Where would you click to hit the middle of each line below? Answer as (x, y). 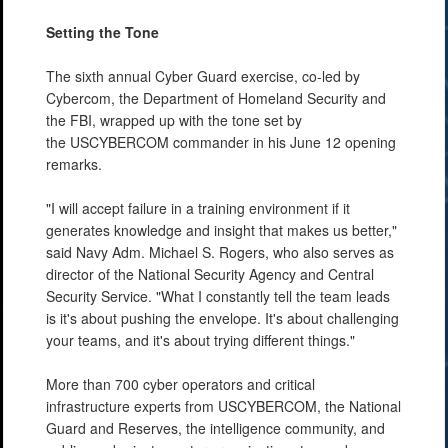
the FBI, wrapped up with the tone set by (174, 119)
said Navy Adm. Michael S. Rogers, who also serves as (220, 251)
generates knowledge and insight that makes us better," (221, 229)
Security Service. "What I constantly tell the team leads (218, 295)
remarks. (74, 163)
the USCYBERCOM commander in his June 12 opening (221, 141)
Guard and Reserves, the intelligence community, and (215, 427)
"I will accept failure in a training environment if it (198, 207)
